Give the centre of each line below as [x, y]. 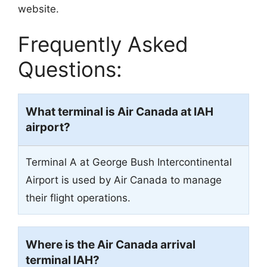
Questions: [70, 69]
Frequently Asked [103, 44]
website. [38, 9]
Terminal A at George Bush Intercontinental [129, 162]
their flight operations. [78, 198]
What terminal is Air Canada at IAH [119, 112]
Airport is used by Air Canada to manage [124, 180]
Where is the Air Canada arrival [111, 245]
